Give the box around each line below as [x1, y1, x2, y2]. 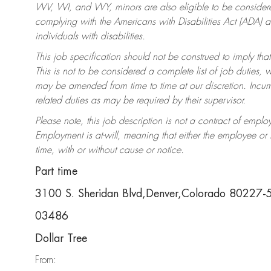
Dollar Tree [35, 233, 87, 244]
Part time [35, 166, 77, 177]
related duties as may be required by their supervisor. [35, 96, 246, 106]
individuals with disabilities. [35, 31, 145, 42]
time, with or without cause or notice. [35, 145, 184, 155]
